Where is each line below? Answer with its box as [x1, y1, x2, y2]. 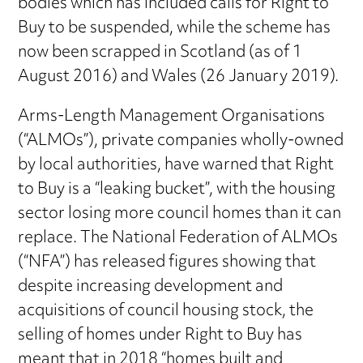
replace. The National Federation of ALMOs [18, 221, 339, 255]
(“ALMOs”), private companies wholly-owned [18, 124, 344, 158]
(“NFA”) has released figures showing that [18, 246, 317, 280]
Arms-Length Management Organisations [18, 100, 326, 134]
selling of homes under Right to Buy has [18, 318, 303, 352]
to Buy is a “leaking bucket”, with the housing [18, 173, 336, 207]
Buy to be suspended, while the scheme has [18, 11, 331, 45]
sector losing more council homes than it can [18, 197, 342, 231]
